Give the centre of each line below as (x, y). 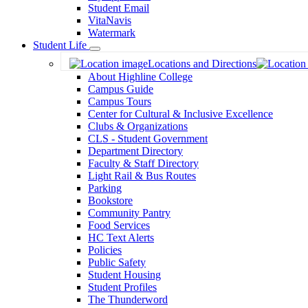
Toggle (107, 53)
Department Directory (135, 151)
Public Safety (117, 262)
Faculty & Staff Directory (143, 163)
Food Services (119, 225)
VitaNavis (110, 20)
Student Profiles (122, 287)
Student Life (61, 45)
